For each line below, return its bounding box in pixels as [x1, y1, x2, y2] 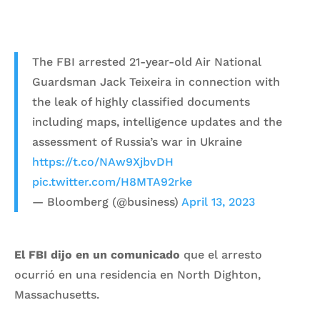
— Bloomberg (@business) [32, 194, 181, 209]
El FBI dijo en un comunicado [14, 247, 180, 261]
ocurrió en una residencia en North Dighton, [14, 267, 261, 281]
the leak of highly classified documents [32, 94, 250, 109]
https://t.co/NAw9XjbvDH [32, 154, 174, 169]
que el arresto [180, 247, 262, 261]
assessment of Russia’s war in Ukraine [32, 134, 242, 149]
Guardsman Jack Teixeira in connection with [32, 74, 280, 89]
